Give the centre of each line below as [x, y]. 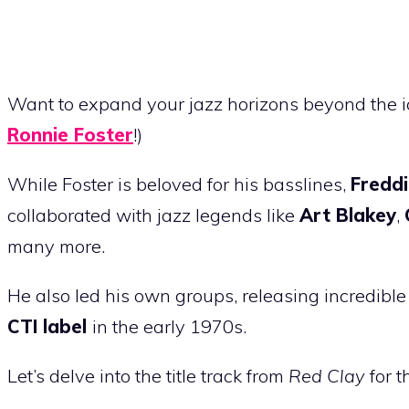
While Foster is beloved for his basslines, [179, 184]
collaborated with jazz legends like [153, 215]
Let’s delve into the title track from [148, 376]
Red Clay [327, 376]
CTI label [50, 327]
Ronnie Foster [70, 135]
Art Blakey [348, 215]
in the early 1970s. [169, 327]
